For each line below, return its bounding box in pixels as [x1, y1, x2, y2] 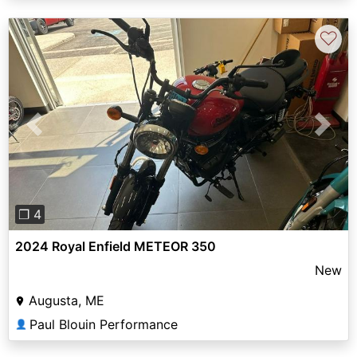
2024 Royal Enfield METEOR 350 [15, 238, 216, 255]
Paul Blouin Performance [29, 316, 178, 333]
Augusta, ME [29, 292, 104, 309]
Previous [33, 125, 86, 142]
